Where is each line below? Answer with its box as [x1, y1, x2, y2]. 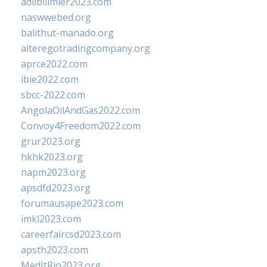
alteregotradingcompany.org [21, 42, 150, 55]
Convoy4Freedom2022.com [21, 119, 141, 132]
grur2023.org [21, 135, 80, 148]
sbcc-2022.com [21, 88, 85, 101]
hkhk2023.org [21, 150, 83, 163]
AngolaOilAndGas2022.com [21, 104, 140, 117]
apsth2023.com [21, 243, 88, 256]
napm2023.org [21, 166, 86, 179]
